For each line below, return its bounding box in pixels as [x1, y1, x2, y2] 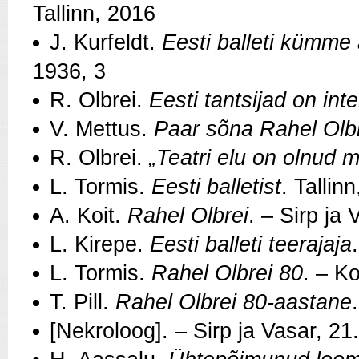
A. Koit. [50, 203, 127, 228]
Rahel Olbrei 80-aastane [115, 289, 352, 314]
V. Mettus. [50, 116, 147, 141]
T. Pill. [50, 289, 115, 314]
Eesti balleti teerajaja [150, 232, 352, 256]
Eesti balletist [151, 174, 281, 199]
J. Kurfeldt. [50, 30, 162, 54]
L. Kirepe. [50, 232, 150, 256]
